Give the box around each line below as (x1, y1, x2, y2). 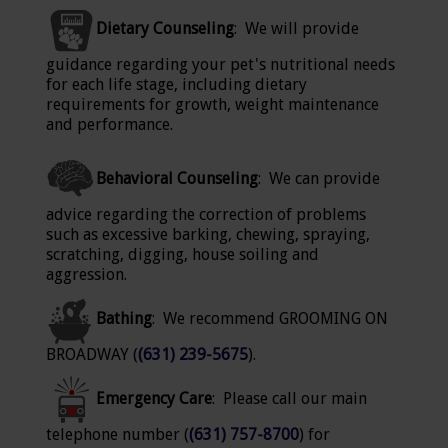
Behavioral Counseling (96, 169, 258, 189)
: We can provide (258, 169, 380, 189)
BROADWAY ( (46, 345, 138, 364)
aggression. (46, 265, 127, 284)
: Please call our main (212, 389, 367, 409)
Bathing (96, 309, 152, 329)
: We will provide (234, 19, 359, 39)
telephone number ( (46, 425, 189, 444)
